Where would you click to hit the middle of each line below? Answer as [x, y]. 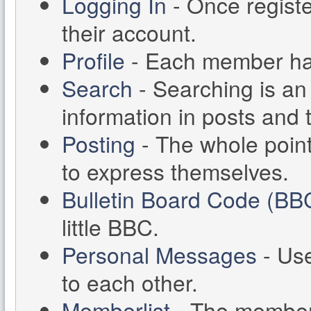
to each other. [130, 282]
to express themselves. [176, 171]
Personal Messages [160, 254]
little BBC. [111, 226]
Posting [99, 143]
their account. [129, 32]
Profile [94, 60]
